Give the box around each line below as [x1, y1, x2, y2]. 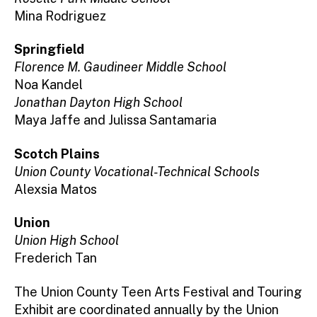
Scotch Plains [14, 146, 100, 161]
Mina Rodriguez [14, 8, 106, 23]
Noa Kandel [14, 77, 83, 93]
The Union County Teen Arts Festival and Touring [14, 284, 302, 299]
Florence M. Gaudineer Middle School [14, 59, 226, 75]
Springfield [14, 42, 84, 57]
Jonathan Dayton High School [14, 95, 183, 110]
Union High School [14, 233, 119, 248]
